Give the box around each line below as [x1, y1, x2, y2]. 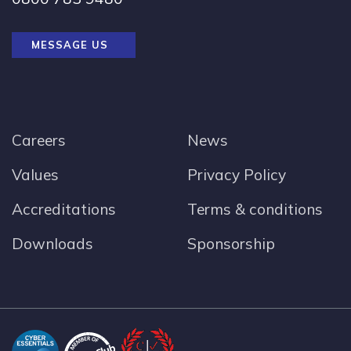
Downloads [12, 234, 93, 254]
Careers [12, 131, 66, 150]
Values [12, 165, 59, 185]
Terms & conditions [187, 200, 323, 219]
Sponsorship [187, 234, 275, 254]
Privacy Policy [187, 165, 286, 185]
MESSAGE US [31, 38, 108, 52]
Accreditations [12, 200, 116, 219]
